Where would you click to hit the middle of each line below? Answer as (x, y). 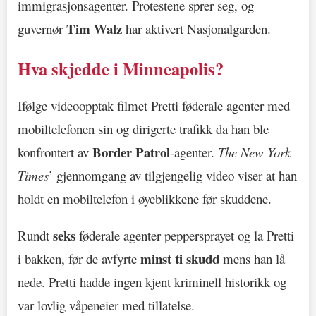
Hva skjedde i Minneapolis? (121, 69)
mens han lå (252, 259)
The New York (254, 152)
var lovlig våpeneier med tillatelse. (106, 305)
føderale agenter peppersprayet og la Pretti (185, 236)
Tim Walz (94, 28)
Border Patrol (131, 152)
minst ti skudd (180, 259)
